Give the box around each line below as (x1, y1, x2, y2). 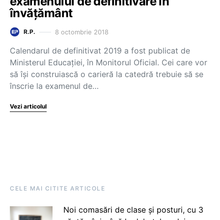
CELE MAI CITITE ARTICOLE (10, 185, 105, 192)
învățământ (10, 6, 73, 20)
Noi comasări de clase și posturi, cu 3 (63, 205, 203, 215)
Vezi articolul (10, 103, 47, 110)
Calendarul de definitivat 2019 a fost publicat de (10, 46, 190, 55)
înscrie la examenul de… (10, 81, 99, 91)
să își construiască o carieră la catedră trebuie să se (10, 69, 203, 79)
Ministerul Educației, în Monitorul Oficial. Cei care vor (10, 57, 207, 67)
